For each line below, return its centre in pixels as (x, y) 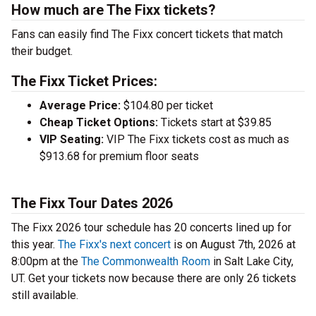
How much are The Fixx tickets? (114, 10)
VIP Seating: (72, 140)
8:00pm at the (46, 262)
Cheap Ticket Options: (99, 123)
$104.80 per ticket (167, 106)
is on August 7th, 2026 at (233, 245)
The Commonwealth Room (146, 262)
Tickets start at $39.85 (215, 123)
